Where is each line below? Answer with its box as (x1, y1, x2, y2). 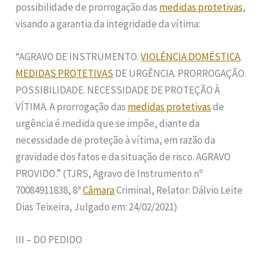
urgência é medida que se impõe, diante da (15, 116, 200, 130)
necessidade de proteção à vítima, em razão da (15, 133, 216, 147)
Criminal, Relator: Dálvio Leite (114, 183, 243, 197)
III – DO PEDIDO (15, 233, 83, 246)
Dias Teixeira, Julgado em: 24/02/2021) (15, 200, 178, 213)
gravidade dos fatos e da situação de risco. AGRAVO (15, 150, 231, 163)
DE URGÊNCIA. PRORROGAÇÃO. (113, 66, 247, 80)
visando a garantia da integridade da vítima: (15, 17, 201, 30)
